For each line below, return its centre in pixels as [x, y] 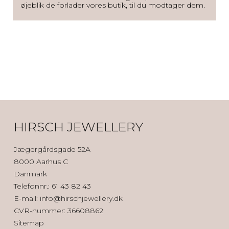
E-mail [25, 198]
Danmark [30, 174]
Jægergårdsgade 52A [52, 149]
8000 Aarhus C [41, 161]
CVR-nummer [39, 210]
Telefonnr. [31, 186]
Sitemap [29, 223]
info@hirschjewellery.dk [81, 198]
